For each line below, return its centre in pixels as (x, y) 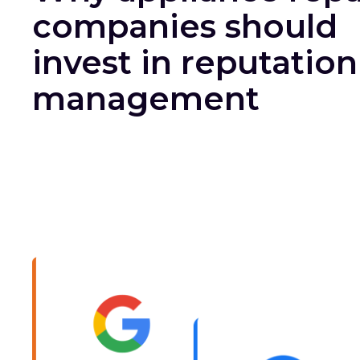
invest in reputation (195, 62)
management (146, 98)
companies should (185, 26)
